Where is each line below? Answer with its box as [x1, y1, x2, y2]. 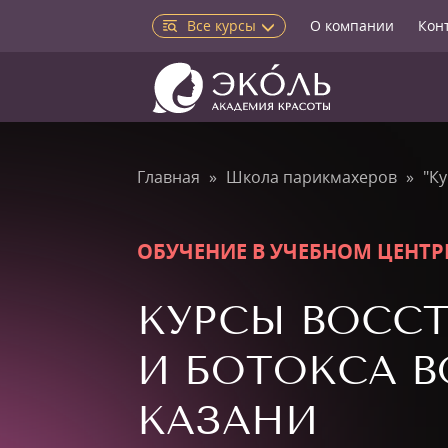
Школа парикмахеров [226, 166, 397, 188]
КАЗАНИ [137, 397, 318, 444]
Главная [137, 166, 200, 188]
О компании [310, 16, 394, 35]
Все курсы [187, 16, 256, 35]
